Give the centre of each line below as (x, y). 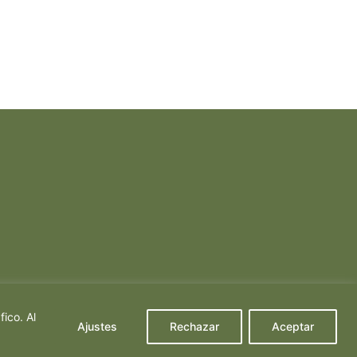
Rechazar (194, 326)
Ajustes (97, 326)
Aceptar (293, 326)
